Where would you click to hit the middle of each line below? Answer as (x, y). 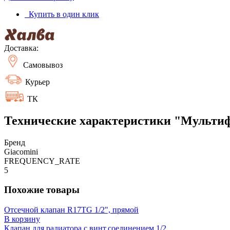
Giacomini (21, 151)
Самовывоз (42, 65)
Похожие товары (42, 190)
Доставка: (21, 48)
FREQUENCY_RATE (42, 161)
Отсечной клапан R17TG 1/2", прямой (71, 210)
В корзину (22, 219)
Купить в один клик (62, 14)
